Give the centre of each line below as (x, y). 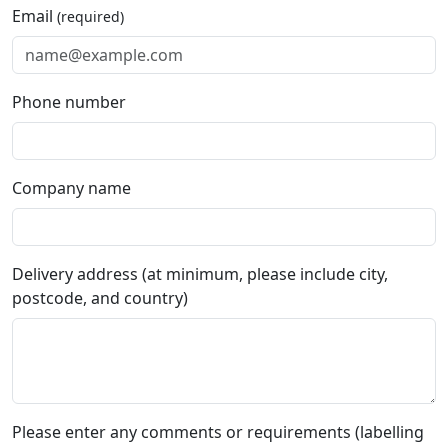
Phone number (69, 102)
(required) (90, 16)
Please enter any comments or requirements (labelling (218, 432)
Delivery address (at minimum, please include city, (200, 274)
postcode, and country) (100, 298)
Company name (71, 188)
